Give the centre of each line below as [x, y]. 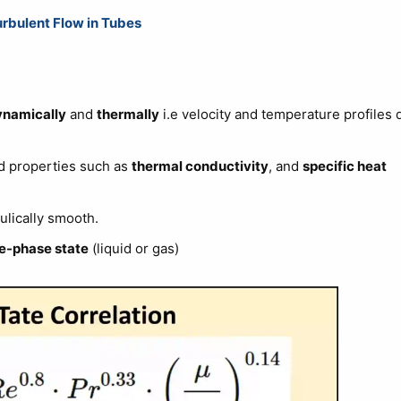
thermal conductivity [200, 166]
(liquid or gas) [133, 248]
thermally [128, 114]
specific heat [344, 166]
